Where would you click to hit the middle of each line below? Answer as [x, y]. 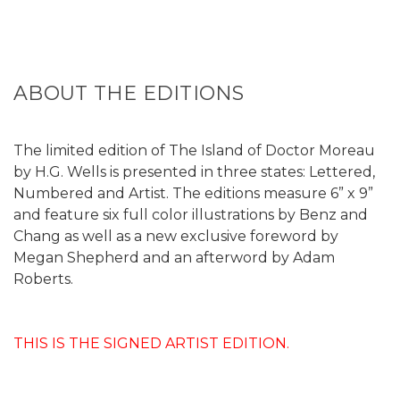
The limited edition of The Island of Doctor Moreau [194, 151]
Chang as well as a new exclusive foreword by [176, 237]
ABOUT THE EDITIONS [129, 94]
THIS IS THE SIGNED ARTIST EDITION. [151, 344]
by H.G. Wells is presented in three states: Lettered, [194, 172]
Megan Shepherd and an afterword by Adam [174, 258]
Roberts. [43, 279]
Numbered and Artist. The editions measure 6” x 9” [193, 194]
